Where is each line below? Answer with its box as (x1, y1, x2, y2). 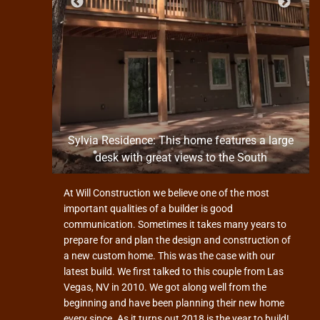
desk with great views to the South (94, 150, 267, 164)
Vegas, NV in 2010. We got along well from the (64, 281, 267, 293)
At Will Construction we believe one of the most (64, 187, 270, 199)
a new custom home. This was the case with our (64, 250, 276, 261)
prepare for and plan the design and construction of (64, 234, 291, 246)
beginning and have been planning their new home (64, 297, 285, 309)
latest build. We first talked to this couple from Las (64, 266, 284, 277)
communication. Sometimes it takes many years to (64, 219, 287, 230)
